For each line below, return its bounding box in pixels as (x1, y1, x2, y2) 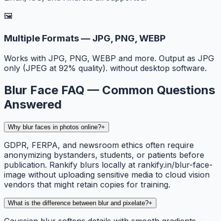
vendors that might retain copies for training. (4, 179, 170, 189)
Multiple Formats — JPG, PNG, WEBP (4, 33, 166, 44)
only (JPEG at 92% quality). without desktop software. (4, 63, 207, 74)
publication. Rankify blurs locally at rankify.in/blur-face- (4, 159, 213, 170)
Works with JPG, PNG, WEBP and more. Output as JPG (4, 53, 214, 64)
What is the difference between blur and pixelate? (8, 199, 148, 207)
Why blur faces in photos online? (8, 123, 101, 131)
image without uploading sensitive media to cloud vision (4, 169, 210, 180)
